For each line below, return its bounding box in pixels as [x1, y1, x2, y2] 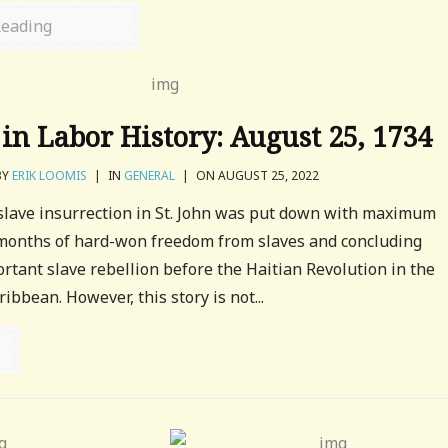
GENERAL [124, 167, 176, 184]
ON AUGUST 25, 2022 [193, 167, 320, 184]
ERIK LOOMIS [12, 167, 88, 184]
